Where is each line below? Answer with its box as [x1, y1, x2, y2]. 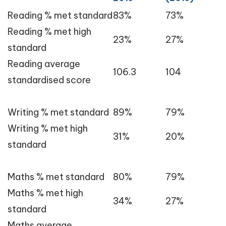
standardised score [8, 74, 91, 86]
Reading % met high [8, 26, 91, 37]
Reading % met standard [8, 10, 112, 21]
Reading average [8, 58, 80, 70]
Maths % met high [8, 187, 83, 199]
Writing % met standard [8, 106, 109, 118]
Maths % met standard [8, 171, 104, 183]
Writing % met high [8, 123, 88, 134]
